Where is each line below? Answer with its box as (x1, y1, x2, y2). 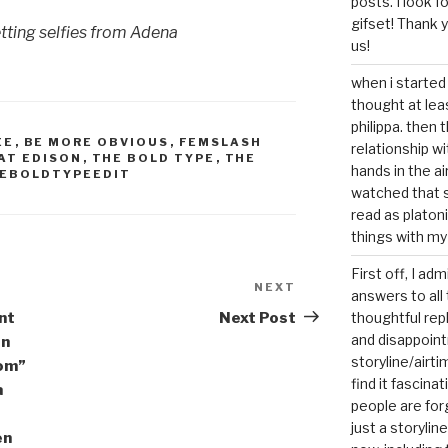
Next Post (219, 308, 297, 327)
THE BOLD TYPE (91, 150, 216, 165)
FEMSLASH (178, 134, 263, 149)
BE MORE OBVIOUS (23, 134, 170, 149)
